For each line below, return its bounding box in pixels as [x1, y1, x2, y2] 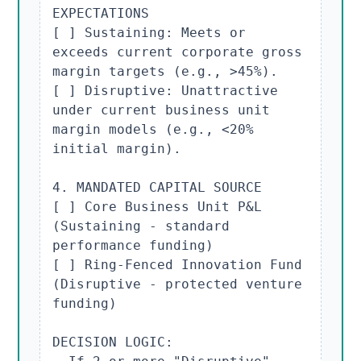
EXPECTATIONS [52, 6, 150, 22]
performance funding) [52, 238, 214, 254]
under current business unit [52, 102, 271, 118]
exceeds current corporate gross [52, 44, 303, 60]
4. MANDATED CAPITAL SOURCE [52, 180, 263, 196]
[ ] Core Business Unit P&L [52, 199, 263, 215]
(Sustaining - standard [52, 218, 230, 234]
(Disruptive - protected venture [52, 276, 303, 293]
